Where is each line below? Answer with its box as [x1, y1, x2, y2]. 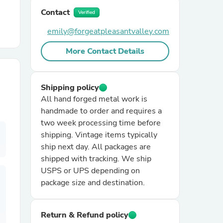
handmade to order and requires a [41, 106, 162, 116]
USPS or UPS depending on [41, 165, 140, 176]
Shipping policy [41, 82, 99, 93]
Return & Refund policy [41, 210, 128, 221]
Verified [78, 9, 95, 16]
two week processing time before [41, 117, 161, 128]
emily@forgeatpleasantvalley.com [47, 26, 169, 37]
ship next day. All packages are [41, 141, 151, 152]
